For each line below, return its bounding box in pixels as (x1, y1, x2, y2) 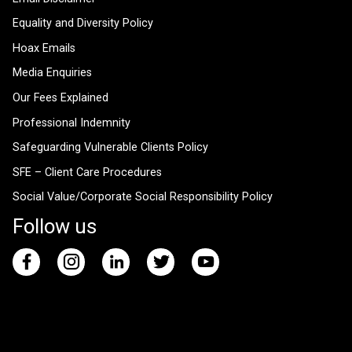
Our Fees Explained (13, 91, 108, 105)
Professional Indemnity (13, 115, 130, 130)
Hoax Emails (13, 41, 75, 55)
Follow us (13, 214, 97, 239)
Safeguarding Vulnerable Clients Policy (13, 141, 208, 155)
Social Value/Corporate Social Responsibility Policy (13, 190, 273, 204)
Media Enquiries (13, 66, 92, 80)
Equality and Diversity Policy (13, 16, 153, 31)
